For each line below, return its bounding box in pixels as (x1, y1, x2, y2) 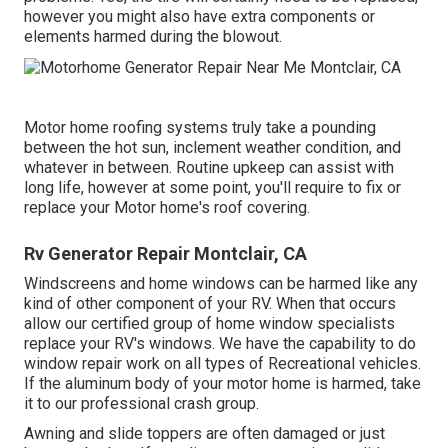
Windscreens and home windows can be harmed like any (24, 273, 418, 293)
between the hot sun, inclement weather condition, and (24, 137, 401, 157)
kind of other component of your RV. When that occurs (24, 293, 396, 313)
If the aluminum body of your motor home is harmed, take (24, 373, 421, 393)
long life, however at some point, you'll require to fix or (24, 177, 401, 197)
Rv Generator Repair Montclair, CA (24, 242, 307, 264)
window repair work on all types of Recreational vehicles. (24, 353, 421, 373)
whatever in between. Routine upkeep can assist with (24, 157, 394, 177)
